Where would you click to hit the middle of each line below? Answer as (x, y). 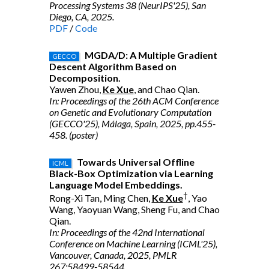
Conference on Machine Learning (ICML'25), (133, 244)
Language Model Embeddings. (116, 185)
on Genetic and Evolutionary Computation (130, 112)
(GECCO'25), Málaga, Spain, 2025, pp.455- (132, 123)
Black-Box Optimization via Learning (131, 173)
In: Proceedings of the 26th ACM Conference (134, 101)
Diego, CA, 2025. (81, 17)
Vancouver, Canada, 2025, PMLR (113, 255)
